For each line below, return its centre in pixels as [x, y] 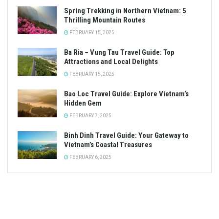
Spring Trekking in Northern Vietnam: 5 [125, 11]
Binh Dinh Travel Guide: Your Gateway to [126, 136]
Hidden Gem [83, 103]
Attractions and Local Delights [111, 62]
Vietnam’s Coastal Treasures [108, 145]
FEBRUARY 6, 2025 [90, 157]
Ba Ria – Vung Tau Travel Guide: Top [119, 53]
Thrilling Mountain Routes [105, 20]
